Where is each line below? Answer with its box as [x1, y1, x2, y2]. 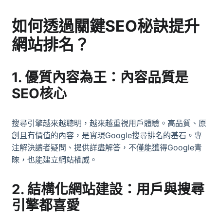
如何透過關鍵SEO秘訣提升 [12, 16, 200, 36]
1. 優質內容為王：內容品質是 [12, 69, 188, 86]
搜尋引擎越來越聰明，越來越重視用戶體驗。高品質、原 [12, 118, 206, 128]
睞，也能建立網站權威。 [12, 154, 97, 164]
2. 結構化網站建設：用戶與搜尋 [12, 181, 204, 198]
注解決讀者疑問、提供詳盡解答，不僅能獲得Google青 [12, 142, 202, 152]
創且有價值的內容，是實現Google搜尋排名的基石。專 [12, 130, 202, 140]
